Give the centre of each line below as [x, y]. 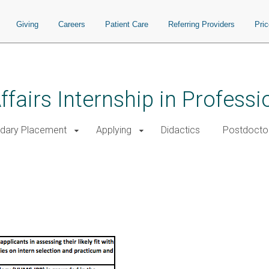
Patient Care [127, 24]
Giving [27, 24]
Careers [72, 24]
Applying [114, 130]
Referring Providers [201, 24]
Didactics [180, 130]
